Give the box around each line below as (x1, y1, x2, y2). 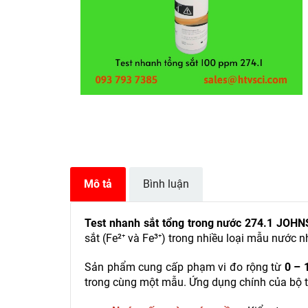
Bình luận (143, 177, 189, 191)
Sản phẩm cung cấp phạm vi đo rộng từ (85, 261, 285, 274)
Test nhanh (85, 217, 140, 230)
